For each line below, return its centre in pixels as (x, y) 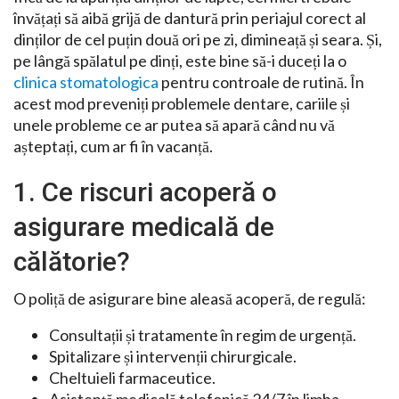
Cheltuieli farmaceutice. (132, 378)
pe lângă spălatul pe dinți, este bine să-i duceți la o (180, 61)
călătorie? (72, 262)
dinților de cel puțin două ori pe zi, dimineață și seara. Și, (198, 40)
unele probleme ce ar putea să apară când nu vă (174, 125)
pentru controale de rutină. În (261, 82)
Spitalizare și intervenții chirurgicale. (173, 357)
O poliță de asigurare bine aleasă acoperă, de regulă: (190, 299)
